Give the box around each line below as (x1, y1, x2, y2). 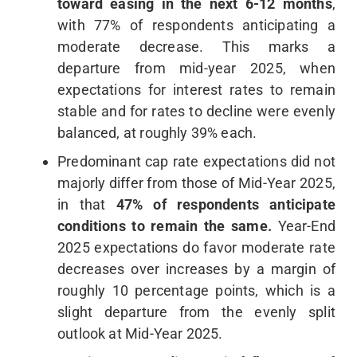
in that (57, 196, 116, 214)
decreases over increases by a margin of (57, 261, 335, 278)
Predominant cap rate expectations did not (57, 153, 335, 171)
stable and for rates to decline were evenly (57, 103, 335, 120)
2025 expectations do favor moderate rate (57, 239, 335, 257)
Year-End (271, 218, 335, 235)
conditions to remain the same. (57, 218, 272, 235)
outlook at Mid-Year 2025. (57, 325, 223, 343)
